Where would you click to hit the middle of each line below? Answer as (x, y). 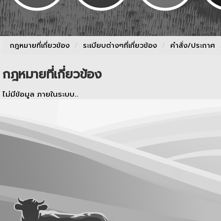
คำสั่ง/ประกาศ (194, 46)
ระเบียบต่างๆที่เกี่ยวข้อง (120, 46)
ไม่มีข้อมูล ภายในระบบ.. (40, 94)
